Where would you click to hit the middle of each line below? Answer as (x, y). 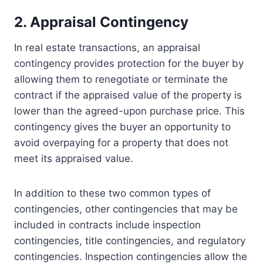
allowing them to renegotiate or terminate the (121, 80)
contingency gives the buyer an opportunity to (122, 127)
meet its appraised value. (74, 159)
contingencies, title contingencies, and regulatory (130, 241)
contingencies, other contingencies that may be (126, 209)
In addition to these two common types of (112, 193)
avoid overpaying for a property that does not (121, 143)
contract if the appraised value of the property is (128, 95)
